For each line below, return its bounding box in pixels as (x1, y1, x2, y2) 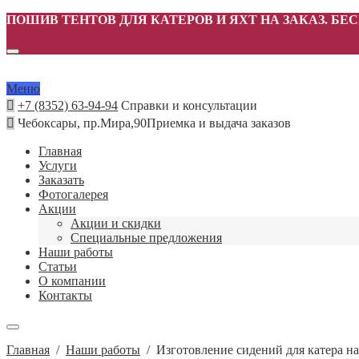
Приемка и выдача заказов (147, 116, 291, 130)
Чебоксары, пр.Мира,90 (14, 116, 147, 130)
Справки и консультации (121, 99, 257, 112)
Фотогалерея (38, 188, 108, 201)
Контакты (38, 288, 92, 302)
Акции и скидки (71, 216, 161, 230)
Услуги (38, 159, 77, 172)
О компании (38, 274, 106, 288)
